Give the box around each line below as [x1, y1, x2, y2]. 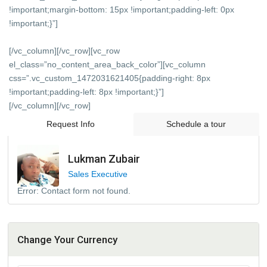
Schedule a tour [166, 119, 226, 129]
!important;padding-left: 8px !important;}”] [9, 86, 164, 97]
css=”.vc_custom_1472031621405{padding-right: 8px [9, 73, 211, 83]
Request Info [46, 119, 95, 129]
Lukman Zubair [68, 153, 141, 166]
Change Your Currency [17, 233, 118, 246]
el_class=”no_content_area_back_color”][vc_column [9, 59, 206, 69]
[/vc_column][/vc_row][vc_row [9, 45, 120, 55]
